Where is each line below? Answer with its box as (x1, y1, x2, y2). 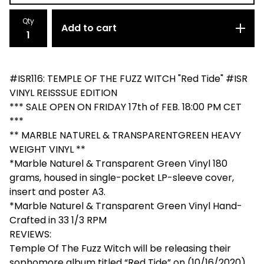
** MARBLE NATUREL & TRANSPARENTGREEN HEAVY (9, 128, 241, 142)
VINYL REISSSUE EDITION (9, 85, 117, 100)
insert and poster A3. (9, 184, 105, 199)
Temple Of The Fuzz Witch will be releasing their (9, 241, 231, 255)
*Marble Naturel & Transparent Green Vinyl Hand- (9, 199, 242, 213)
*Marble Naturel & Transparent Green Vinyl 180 (9, 156, 227, 170)
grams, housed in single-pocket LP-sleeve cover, (9, 170, 234, 184)
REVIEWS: (9, 227, 51, 241)
